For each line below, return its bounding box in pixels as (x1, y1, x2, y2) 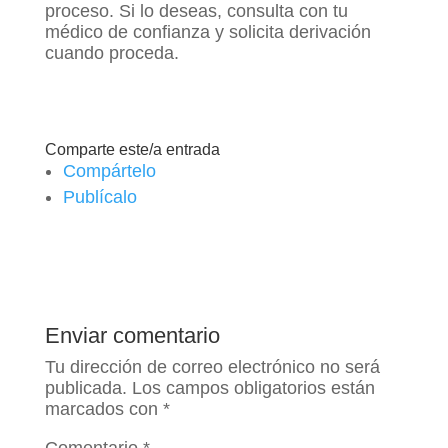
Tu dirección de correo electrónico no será (44, 356, 380, 377)
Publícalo (62, 186, 137, 207)
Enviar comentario (44, 322, 220, 348)
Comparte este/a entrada (44, 140, 220, 158)
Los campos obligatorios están (131, 377, 375, 398)
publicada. (44, 377, 127, 398)
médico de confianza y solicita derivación (44, 21, 371, 42)
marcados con (44, 398, 163, 419)
